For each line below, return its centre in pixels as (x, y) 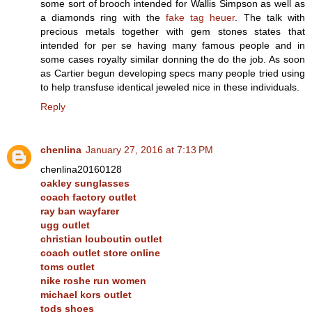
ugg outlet (65, 225)
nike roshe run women (93, 281)
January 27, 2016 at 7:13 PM (149, 150)
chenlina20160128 (81, 170)
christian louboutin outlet (101, 239)
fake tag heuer (201, 18)
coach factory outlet (88, 197)
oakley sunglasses (85, 184)
